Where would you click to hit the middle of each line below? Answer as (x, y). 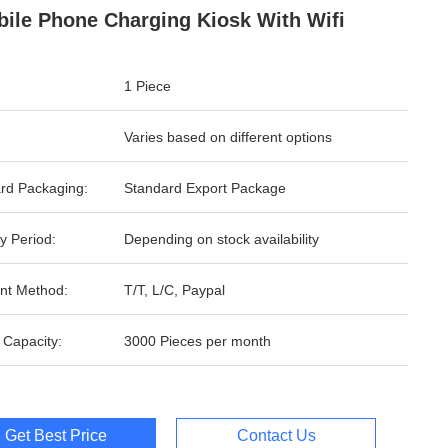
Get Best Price (56, 435)
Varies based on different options (228, 137)
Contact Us (276, 435)
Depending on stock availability (221, 239)
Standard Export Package (205, 188)
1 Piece (147, 86)
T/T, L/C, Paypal (174, 290)
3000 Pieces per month (197, 341)
